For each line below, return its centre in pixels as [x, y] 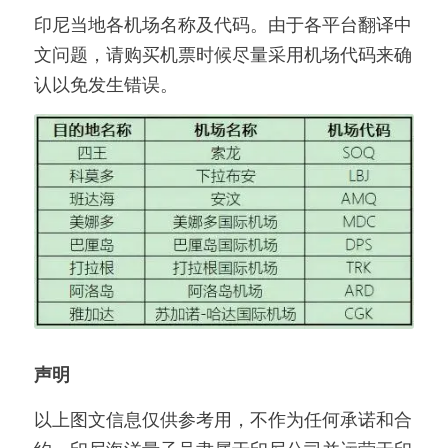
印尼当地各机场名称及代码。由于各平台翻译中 [223, 23]
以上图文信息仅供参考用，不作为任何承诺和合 [223, 418]
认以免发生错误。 [106, 83]
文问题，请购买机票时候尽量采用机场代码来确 [223, 53]
